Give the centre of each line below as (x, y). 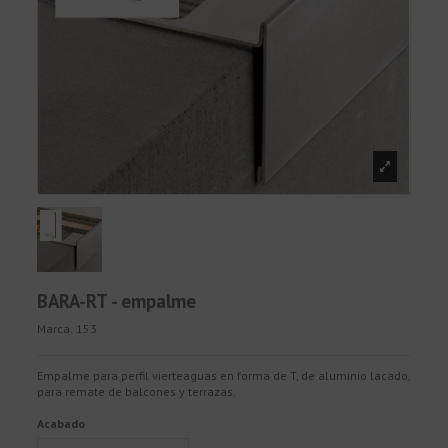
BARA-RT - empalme (117, 300)
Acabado (61, 423)
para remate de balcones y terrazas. (137, 392)
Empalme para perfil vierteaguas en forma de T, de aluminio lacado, (224, 376)
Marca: (55, 329)
